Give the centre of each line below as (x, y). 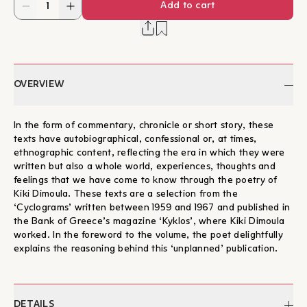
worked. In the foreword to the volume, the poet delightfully (148, 235)
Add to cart (188, 6)
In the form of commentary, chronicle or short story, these (144, 126)
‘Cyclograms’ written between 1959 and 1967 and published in (152, 208)
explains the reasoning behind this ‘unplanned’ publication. (146, 249)
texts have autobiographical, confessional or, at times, (135, 139)
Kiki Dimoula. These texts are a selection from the (126, 194)
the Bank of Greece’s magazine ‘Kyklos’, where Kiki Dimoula (149, 222)
